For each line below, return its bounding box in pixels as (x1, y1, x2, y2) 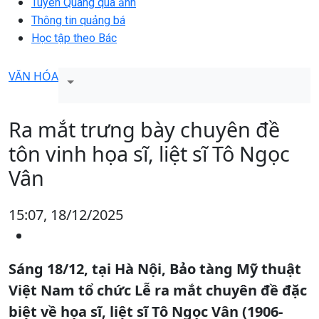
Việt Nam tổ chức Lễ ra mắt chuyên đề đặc (9, 280, 307, 300)
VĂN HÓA (9, 68, 58, 84)
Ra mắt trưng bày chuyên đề (9, 115, 280, 143)
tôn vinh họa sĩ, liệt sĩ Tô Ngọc (9, 139, 290, 167)
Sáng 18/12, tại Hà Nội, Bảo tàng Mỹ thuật (9, 258, 301, 278)
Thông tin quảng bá (31, 13, 125, 27)
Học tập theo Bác (31, 31, 117, 45)
